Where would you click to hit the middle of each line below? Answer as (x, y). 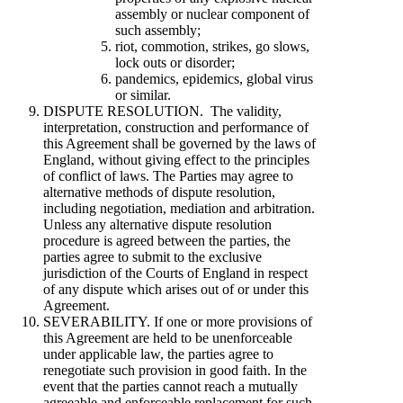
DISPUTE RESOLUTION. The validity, (162, 111)
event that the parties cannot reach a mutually (170, 386)
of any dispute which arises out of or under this (176, 289)
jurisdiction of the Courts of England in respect (175, 273)
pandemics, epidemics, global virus (214, 78)
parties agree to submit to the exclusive (152, 256)
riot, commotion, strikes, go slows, (212, 46)
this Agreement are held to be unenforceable (168, 337)
